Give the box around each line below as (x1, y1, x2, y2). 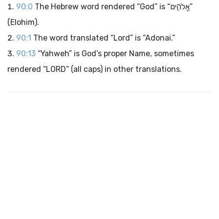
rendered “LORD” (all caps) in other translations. (7, 65, 182, 74)
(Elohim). (7, 18, 39, 27)
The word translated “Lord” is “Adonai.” (33, 33, 175, 43)
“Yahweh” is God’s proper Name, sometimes (38, 49, 194, 58)
